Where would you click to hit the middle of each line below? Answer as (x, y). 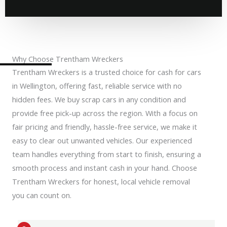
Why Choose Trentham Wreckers (68, 59)
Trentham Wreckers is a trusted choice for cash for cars (107, 72)
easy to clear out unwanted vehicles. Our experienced (102, 140)
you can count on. (42, 195)
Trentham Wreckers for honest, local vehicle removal (101, 181)
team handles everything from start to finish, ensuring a (107, 154)
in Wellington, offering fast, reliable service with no (97, 85)
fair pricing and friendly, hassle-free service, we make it (105, 126)
